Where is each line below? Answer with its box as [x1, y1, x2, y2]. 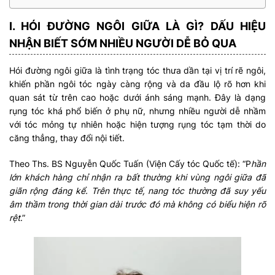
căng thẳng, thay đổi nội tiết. [9, 133, 125, 143]
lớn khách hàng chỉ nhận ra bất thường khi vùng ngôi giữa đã [9, 172, 266, 182]
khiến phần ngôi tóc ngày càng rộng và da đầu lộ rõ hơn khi [9, 79, 266, 89]
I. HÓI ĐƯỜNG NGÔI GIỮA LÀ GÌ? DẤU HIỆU [9, 20, 266, 33]
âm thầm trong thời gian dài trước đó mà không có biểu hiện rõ [9, 199, 266, 209]
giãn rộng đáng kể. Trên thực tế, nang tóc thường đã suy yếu [9, 185, 266, 196]
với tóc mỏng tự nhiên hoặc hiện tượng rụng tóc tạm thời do [9, 119, 266, 130]
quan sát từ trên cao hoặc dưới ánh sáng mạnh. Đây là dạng [9, 92, 266, 103]
